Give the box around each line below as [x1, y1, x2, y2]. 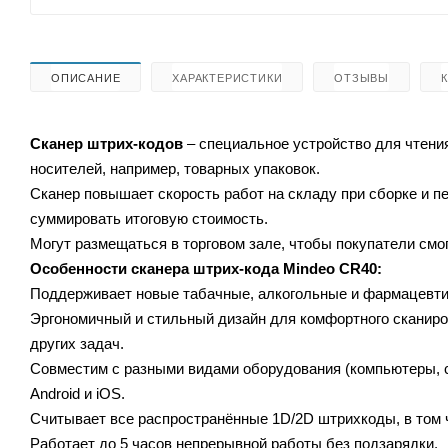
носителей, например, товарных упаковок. [30, 159, 320, 177]
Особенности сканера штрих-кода [30, 259, 283, 277]
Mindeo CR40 [283, 259, 377, 277]
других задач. [30, 334, 124, 352]
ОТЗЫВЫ [334, 71, 390, 84]
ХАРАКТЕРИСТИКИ [172, 71, 283, 84]
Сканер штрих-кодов [30, 134, 183, 152]
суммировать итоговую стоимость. [30, 209, 268, 227]
